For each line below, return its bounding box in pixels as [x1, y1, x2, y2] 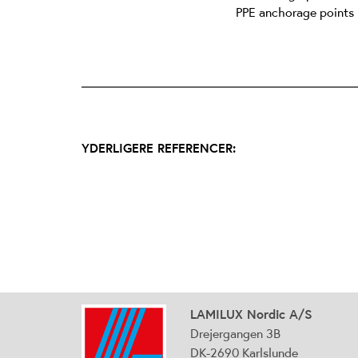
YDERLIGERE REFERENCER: [82, 140, 236, 157]
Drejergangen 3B [190, 325, 280, 342]
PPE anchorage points [236, 5, 354, 21]
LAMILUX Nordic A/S [190, 306, 312, 323]
